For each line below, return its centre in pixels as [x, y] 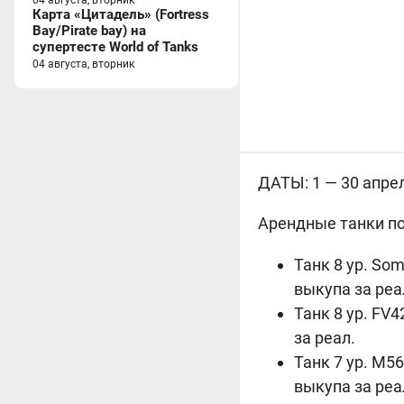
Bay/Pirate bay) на [89, 31]
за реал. [325, 338]
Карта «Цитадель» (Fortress [121, 14]
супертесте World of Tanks [115, 47]
